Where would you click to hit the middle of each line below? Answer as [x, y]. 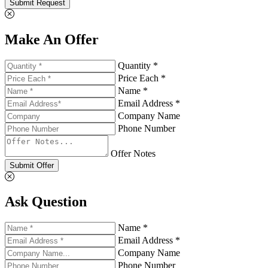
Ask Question [46, 202]
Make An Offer [52, 39]
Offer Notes [133, 153]
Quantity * [138, 65]
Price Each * [142, 78]
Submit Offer [32, 165]
